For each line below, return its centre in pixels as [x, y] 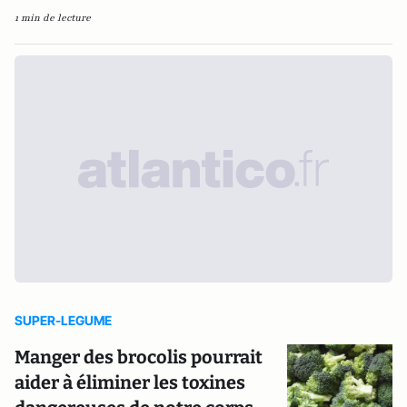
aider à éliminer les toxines [130, 382]
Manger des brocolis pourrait [139, 357]
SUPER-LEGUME [63, 320]
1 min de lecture [53, 18]
